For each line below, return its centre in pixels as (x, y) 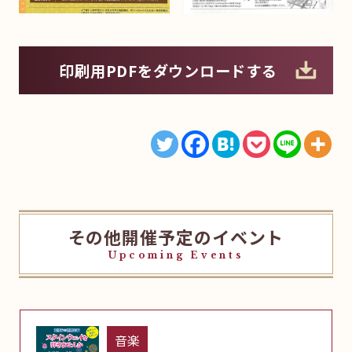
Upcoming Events (176, 255)
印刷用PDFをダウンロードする (168, 70)
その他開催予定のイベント (176, 237)
